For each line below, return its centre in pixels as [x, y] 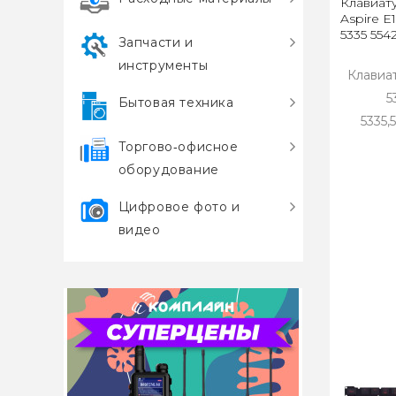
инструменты [163, 65]
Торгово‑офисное [178, 147]
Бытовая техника [176, 103]
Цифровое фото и [179, 207]
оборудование [168, 170]
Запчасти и [156, 42]
